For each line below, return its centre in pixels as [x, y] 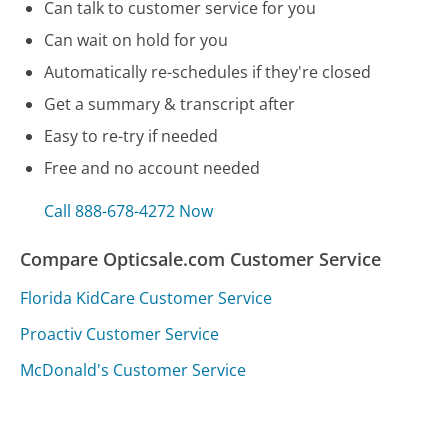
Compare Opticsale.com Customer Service [201, 258]
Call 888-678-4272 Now [129, 210]
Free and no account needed [152, 167]
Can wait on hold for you [136, 39]
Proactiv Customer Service [120, 333]
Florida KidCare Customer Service [146, 297]
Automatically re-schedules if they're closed [208, 71]
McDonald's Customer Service [133, 369]
